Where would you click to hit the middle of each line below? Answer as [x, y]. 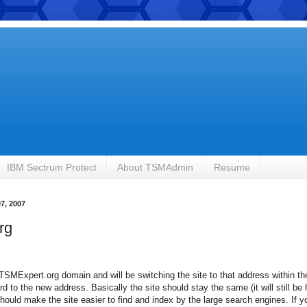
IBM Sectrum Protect [52, 167]
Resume [232, 167]
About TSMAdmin [155, 167]
